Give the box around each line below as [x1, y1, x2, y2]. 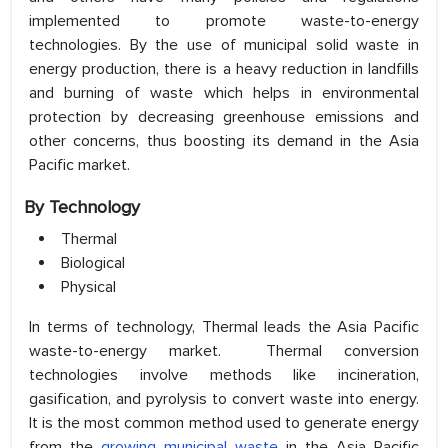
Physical [61, 277, 116, 298]
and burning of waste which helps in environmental [29, 83, 419, 104]
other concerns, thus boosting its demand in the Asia [29, 131, 419, 152]
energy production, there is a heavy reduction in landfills [29, 59, 419, 80]
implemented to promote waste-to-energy [29, 11, 419, 32]
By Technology [24, 196, 140, 219]
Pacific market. [29, 155, 134, 176]
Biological [61, 253, 125, 274]
